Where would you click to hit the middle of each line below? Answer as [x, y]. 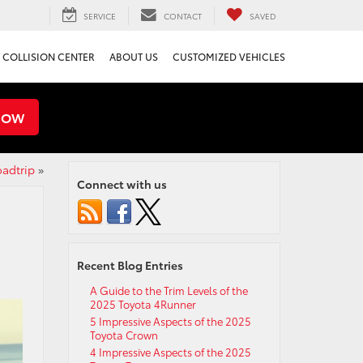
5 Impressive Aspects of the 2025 [170, 321]
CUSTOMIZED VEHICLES [229, 57]
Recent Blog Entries [130, 265]
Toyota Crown [124, 335]
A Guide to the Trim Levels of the [169, 290]
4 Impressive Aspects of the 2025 [170, 352]
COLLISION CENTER [49, 57]
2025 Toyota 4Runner [143, 304]
